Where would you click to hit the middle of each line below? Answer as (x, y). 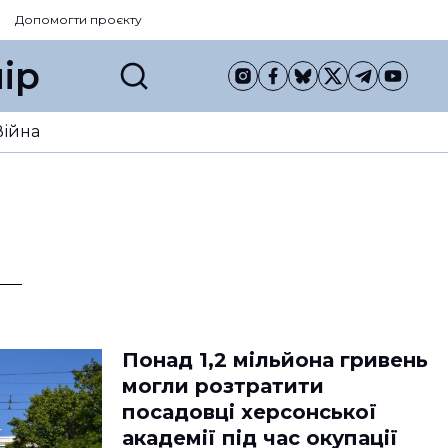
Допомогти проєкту (78, 19)
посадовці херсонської (249, 412)
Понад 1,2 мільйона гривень (275, 360)
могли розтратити (223, 386)
